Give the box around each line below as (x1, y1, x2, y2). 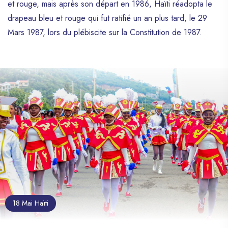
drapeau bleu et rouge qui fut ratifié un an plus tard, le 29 (8, 12, 207, 24)
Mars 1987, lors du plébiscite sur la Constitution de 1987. (8, 26, 202, 39)
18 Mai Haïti (13, 197, 48, 208)
